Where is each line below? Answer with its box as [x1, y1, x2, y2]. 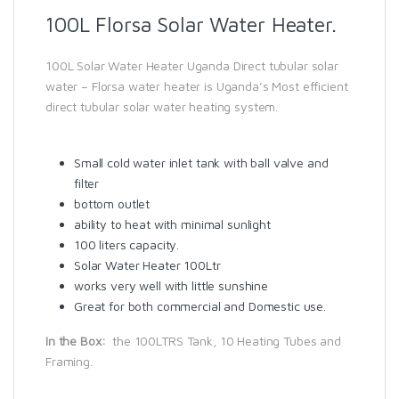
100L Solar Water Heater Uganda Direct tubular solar [45, 58, 338, 73]
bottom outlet [74, 195, 151, 211]
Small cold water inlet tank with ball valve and [74, 154, 329, 170]
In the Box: [45, 332, 106, 348]
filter [74, 175, 100, 191]
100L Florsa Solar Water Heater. [45, 12, 337, 37]
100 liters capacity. [74, 236, 180, 252]
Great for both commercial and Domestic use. [74, 297, 326, 313]
